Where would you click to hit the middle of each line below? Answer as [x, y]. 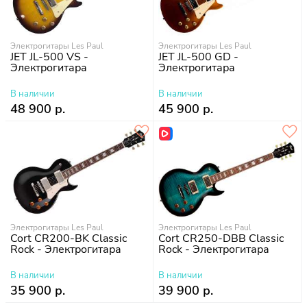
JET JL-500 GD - [198, 57]
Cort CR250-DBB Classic [221, 239]
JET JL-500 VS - [49, 57]
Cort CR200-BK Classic [69, 239]
